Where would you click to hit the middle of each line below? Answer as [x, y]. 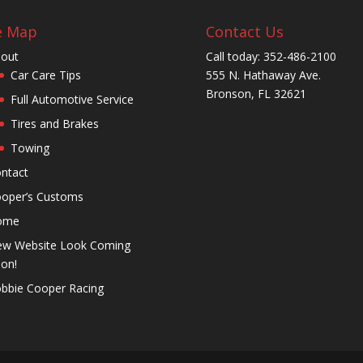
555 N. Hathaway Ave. [263, 75]
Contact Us [244, 31]
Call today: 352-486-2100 [271, 56]
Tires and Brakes [54, 123]
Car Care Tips [45, 75]
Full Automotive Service [72, 99]
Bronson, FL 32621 [256, 93]
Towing [30, 147]
